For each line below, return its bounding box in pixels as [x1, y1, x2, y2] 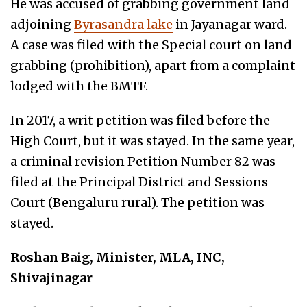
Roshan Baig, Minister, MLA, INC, [10, 249, 225, 265]
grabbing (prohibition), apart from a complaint [10, 57, 295, 73]
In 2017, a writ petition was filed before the [10, 112, 270, 128]
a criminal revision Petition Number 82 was [10, 153, 275, 169]
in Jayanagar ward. [173, 16, 287, 32]
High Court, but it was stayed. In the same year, [10, 132, 295, 149]
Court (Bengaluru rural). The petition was [10, 194, 265, 210]
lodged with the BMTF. [10, 77, 148, 94]
